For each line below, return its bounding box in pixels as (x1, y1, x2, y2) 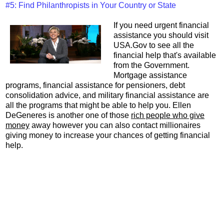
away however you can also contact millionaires (29, 120, 200, 129)
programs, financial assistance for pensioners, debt (5, 80, 185, 89)
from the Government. (113, 60, 189, 69)
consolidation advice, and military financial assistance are (5, 90, 209, 99)
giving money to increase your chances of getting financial (5, 130, 210, 139)
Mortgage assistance (113, 70, 187, 79)
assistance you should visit (113, 30, 208, 39)
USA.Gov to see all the (113, 40, 194, 49)
